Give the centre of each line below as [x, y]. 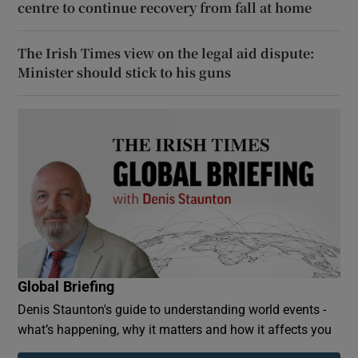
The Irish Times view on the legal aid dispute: [166, 53]
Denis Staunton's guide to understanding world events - [172, 309]
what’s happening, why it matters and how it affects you [175, 329]
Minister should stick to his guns [125, 72]
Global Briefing [66, 286]
